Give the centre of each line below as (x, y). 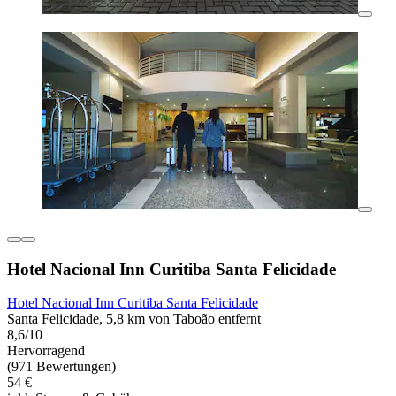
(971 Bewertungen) (61, 367)
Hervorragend (46, 351)
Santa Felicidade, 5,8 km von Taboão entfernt (134, 319)
